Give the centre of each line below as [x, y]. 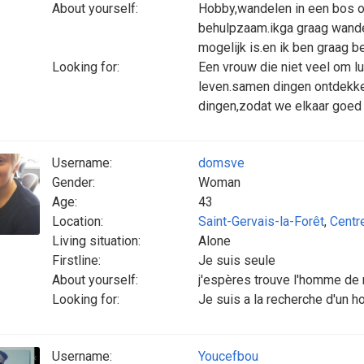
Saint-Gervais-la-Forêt [261, 221]
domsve [221, 163]
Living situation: [96, 241]
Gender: [74, 182]
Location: [78, 221]
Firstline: [76, 260]
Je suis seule [237, 260]
